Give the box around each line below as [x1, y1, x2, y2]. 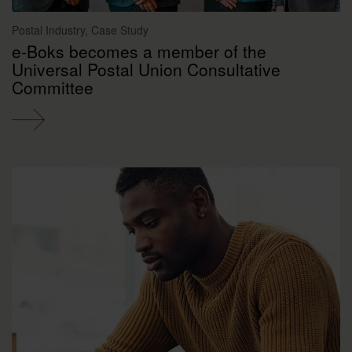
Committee [12, 75, 93, 99]
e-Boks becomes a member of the [12, 38, 266, 63]
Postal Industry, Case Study [12, 21, 148, 38]
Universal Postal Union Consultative [12, 57, 280, 81]
